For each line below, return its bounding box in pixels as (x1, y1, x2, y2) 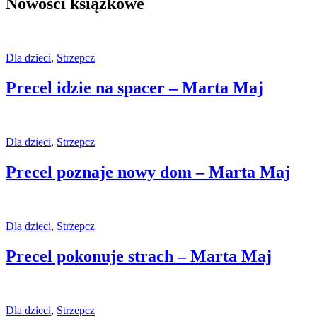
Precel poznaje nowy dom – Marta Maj (6, 163, 290, 182)
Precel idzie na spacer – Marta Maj (6, 79, 263, 98)
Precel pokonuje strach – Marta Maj (6, 246, 272, 265)
